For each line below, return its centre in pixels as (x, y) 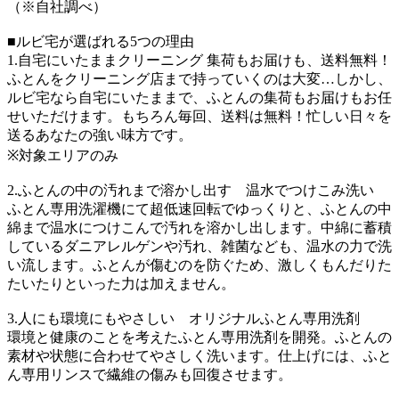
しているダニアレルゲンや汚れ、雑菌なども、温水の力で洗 (199, 246)
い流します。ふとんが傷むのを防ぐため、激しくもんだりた (199, 265)
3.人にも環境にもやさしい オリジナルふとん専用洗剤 (183, 318)
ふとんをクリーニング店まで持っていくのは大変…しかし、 (199, 78)
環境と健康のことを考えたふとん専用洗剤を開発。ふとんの (199, 337)
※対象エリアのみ (63, 155)
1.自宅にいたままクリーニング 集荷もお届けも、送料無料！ (199, 60)
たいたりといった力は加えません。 (121, 283)
